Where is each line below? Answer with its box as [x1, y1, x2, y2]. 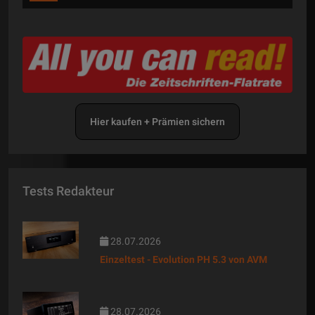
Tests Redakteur [22, 184, 114, 199]
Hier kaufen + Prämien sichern [90, 116, 225, 128]
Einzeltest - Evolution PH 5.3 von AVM [100, 253, 267, 265]
